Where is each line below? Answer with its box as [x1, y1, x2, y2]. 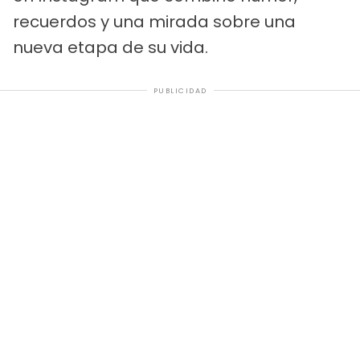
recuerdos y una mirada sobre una [13, 10, 296, 33]
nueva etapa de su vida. [13, 35, 208, 59]
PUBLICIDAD [153, 85, 207, 96]
